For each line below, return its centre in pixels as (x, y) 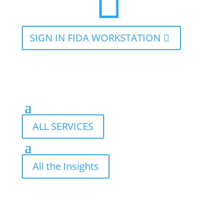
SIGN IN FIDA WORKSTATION (95, 38)
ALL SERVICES (63, 126)
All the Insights (65, 166)
